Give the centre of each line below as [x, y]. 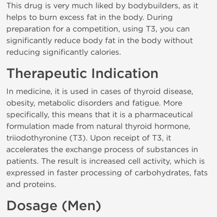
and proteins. [31, 184]
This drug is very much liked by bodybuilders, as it [102, 6]
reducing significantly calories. [64, 52]
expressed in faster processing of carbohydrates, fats [107, 173]
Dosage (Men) [54, 206]
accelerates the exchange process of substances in [102, 149]
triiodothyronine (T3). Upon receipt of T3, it [89, 138]
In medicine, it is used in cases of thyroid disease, [100, 91]
